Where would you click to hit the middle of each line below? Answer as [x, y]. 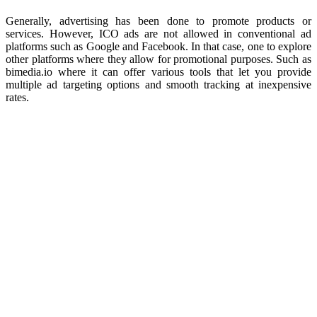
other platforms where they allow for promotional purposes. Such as [158, 59]
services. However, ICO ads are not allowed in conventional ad [158, 33]
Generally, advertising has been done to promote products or [158, 21]
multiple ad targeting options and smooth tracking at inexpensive [158, 84]
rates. [17, 97]
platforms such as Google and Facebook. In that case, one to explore [158, 46]
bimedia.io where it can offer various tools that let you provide [158, 71]
